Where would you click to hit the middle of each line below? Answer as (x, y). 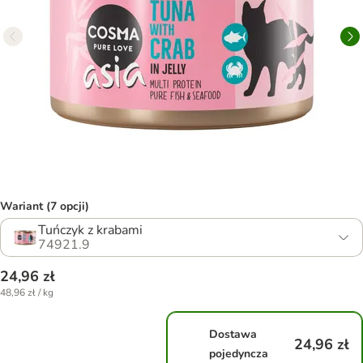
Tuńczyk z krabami (90, 230)
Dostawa (233, 334)
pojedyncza (239, 354)
